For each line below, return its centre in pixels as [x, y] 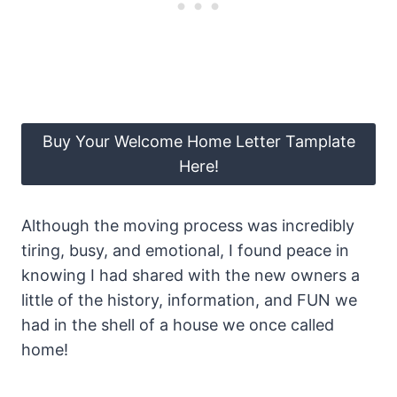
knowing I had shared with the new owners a [191, 275]
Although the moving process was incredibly [188, 225]
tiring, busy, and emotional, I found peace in [185, 250]
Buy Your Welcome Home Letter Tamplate [198, 141]
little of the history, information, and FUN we [189, 300]
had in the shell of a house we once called [178, 324]
